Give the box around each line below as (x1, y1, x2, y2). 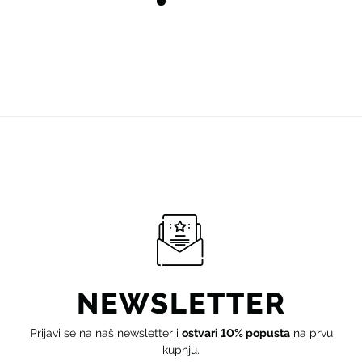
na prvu (289, 326, 333, 339)
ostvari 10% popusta (181, 326, 290, 339)
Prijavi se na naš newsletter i (29, 326, 182, 339)
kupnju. (162, 343, 200, 356)
